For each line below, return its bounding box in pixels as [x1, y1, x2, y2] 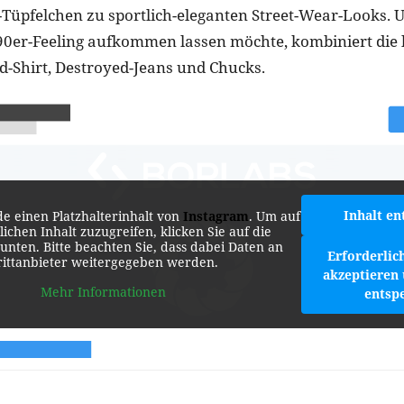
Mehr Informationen [40, 283, 166, 301]
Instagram [182, 207, 249, 225]
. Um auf [248, 207, 300, 225]
